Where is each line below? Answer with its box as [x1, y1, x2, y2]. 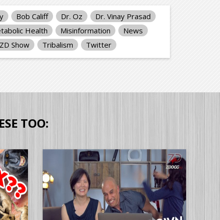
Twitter [86, 39, 111, 50]
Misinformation [60, 25, 110, 35]
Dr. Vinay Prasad [95, 11, 151, 21]
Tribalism [42, 39, 73, 50]
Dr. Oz [61, 11, 82, 21]
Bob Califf [16, 11, 48, 21]
